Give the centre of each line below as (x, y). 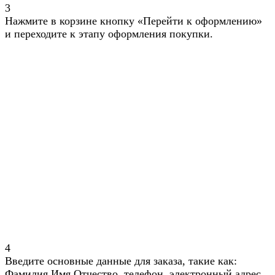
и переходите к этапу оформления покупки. (135, 34)
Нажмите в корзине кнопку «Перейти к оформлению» (134, 21)
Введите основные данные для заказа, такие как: (121, 261)
